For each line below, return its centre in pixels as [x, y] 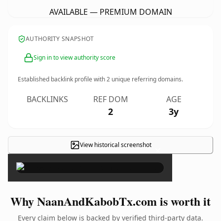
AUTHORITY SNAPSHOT [60, 39]
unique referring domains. [147, 79]
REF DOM [110, 99]
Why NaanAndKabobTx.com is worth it [110, 201]
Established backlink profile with [62, 79]
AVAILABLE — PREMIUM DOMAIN [110, 12]
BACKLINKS [47, 99]
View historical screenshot [115, 145]
